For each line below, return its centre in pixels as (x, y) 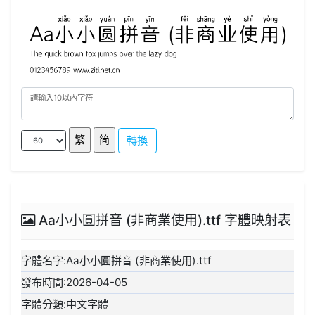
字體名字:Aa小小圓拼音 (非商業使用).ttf (116, 261)
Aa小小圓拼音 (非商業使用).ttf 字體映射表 (163, 221)
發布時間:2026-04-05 (75, 283)
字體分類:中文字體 (65, 304)
